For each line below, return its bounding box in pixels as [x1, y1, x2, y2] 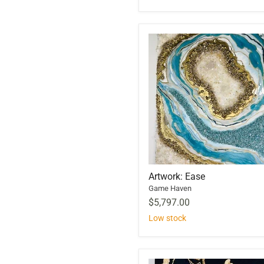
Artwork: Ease [148, 170, 205, 182]
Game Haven [148, 183, 192, 193]
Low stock [148, 213, 186, 223]
